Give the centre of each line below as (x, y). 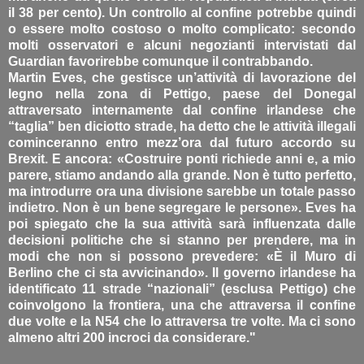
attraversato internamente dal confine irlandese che (182, 110)
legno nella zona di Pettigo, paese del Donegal (182, 93)
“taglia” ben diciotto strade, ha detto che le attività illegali (182, 126)
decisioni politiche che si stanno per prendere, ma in (182, 240)
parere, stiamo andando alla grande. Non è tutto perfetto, (182, 175)
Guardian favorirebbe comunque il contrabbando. (160, 61)
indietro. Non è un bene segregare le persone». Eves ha (182, 207)
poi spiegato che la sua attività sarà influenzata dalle (182, 223)
